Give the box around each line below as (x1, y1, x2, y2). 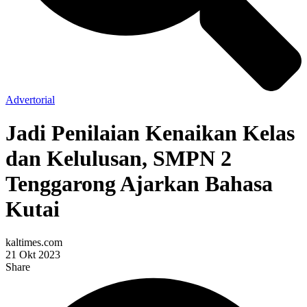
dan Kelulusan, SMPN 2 (5, 145, 232, 171)
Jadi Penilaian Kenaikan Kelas (5, 120, 295, 145)
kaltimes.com (5, 236, 62, 249)
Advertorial (5, 93, 55, 106)
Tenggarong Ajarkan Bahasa (5, 171, 273, 196)
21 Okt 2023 (5, 249, 60, 261)
